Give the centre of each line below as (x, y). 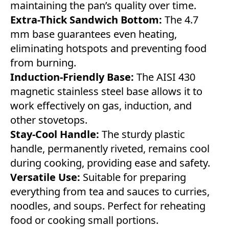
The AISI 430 (165, 77)
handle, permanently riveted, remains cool (110, 148)
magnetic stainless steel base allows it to (106, 91)
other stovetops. (49, 120)
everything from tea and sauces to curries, (110, 191)
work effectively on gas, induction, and (101, 105)
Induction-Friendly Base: (72, 77)
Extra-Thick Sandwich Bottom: (87, 19)
